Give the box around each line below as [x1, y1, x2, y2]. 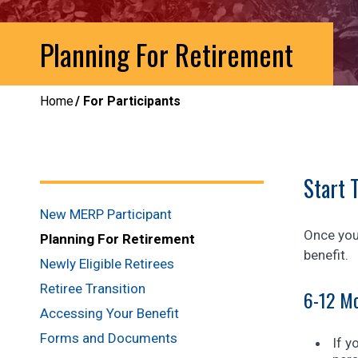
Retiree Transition [40, 280, 145, 296]
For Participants [83, 93, 181, 109]
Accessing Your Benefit [40, 304, 179, 321]
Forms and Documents [40, 329, 177, 346]
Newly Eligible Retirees [40, 255, 174, 272]
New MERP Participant [40, 205, 172, 222]
